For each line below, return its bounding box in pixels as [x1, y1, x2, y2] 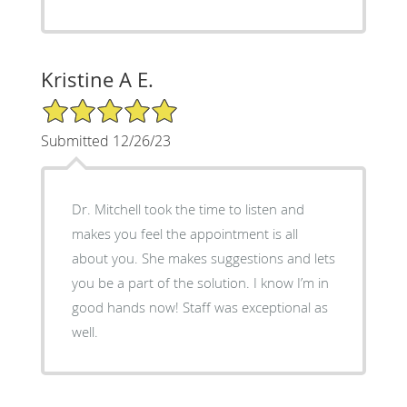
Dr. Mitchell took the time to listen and [71, 199, 304, 218]
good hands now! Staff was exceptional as [71, 297, 183, 316]
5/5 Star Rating [40, 95, 131, 114]
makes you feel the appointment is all [71, 223, 298, 243]
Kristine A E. [40, 65, 154, 93]
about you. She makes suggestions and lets [71, 248, 142, 267]
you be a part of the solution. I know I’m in [71, 273, 253, 292]
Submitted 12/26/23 [40, 130, 171, 151]
